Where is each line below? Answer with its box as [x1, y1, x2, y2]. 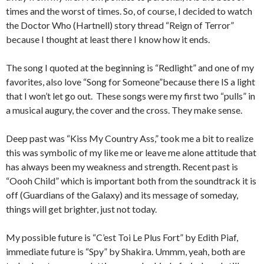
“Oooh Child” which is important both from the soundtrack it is [6, 175, 256, 186]
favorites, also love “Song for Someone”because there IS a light [6, 76, 255, 87]
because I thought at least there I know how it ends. [6, 34, 210, 45]
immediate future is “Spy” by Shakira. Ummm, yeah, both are [6, 246, 245, 257]
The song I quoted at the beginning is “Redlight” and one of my [6, 62, 254, 73]
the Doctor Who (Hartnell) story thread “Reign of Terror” [6, 19, 234, 31]
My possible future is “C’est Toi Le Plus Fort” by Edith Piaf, [6, 232, 238, 243]
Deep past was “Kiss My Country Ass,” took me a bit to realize [6, 133, 253, 144]
